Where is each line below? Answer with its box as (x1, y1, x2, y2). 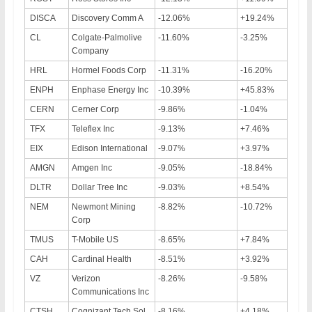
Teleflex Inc (71, 123, 114, 134)
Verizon (71, 273, 100, 283)
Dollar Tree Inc (71, 182, 127, 192)
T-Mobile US (71, 234, 118, 244)
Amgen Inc (71, 162, 112, 173)
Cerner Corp (71, 104, 119, 114)
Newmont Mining (71, 201, 136, 212)
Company (71, 45, 109, 56)
